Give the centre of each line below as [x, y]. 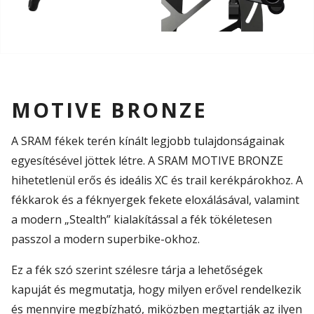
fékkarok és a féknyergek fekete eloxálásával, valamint [155, 199]
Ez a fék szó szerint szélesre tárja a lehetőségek [137, 269]
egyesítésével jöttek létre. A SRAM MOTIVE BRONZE [147, 160]
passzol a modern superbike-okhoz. [105, 239]
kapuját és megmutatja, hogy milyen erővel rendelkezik [156, 289]
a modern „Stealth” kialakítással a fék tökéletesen [142, 219]
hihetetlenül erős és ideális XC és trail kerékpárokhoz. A [157, 180]
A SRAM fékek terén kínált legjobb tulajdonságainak [148, 141]
